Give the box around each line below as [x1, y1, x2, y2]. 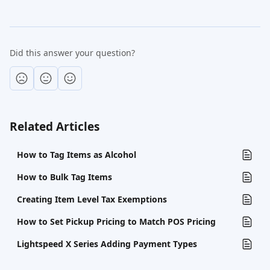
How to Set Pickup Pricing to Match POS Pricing [17, 216, 216, 227]
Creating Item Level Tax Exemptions [17, 193, 167, 205]
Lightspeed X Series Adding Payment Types [17, 238, 197, 250]
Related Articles [10, 119, 99, 134]
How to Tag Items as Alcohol [17, 149, 136, 160]
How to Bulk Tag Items [17, 171, 112, 183]
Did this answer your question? [10, 47, 135, 58]
